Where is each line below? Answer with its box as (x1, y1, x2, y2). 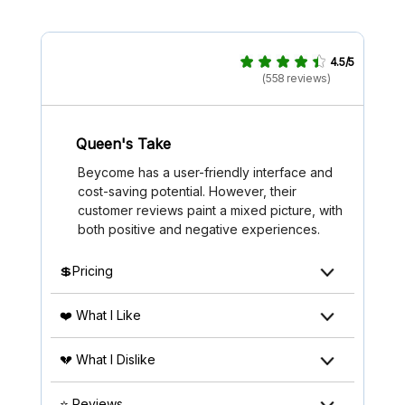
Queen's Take (76, 134, 171, 153)
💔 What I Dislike (60, 352, 155, 368)
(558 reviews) (262, 71, 331, 86)
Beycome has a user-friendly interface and (78, 165, 333, 181)
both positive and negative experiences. (78, 221, 320, 238)
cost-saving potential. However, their (78, 184, 297, 200)
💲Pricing (60, 263, 113, 279)
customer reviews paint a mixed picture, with (78, 202, 343, 219)
